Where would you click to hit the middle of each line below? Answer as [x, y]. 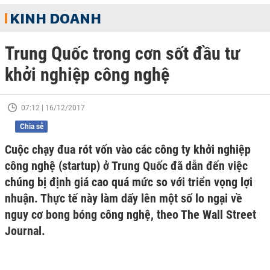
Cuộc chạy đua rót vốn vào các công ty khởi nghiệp [128, 149]
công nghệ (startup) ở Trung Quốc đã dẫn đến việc [126, 166]
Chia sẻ [31, 127]
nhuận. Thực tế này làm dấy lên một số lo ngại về [124, 198]
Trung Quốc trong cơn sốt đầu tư [122, 53]
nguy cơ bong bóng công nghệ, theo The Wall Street [130, 215]
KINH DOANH [55, 18]
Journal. [25, 231]
